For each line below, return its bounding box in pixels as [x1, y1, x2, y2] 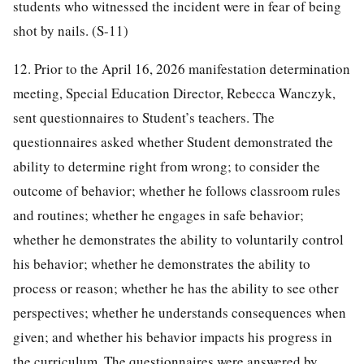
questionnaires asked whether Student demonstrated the [13, 132, 333, 151]
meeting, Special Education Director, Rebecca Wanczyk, [13, 83, 336, 102]
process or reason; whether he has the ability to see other [13, 278, 339, 297]
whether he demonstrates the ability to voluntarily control [13, 229, 344, 249]
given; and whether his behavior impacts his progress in [13, 327, 332, 346]
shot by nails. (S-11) [13, 20, 128, 40]
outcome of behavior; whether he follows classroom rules [13, 180, 340, 200]
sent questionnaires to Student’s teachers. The [13, 107, 275, 127]
